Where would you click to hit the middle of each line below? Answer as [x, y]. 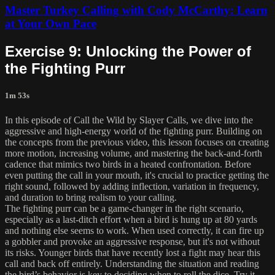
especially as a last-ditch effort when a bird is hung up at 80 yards [131, 219]
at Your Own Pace [51, 24]
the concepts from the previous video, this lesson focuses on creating [137, 142]
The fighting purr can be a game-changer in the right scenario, [124, 208]
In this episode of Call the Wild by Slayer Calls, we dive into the [129, 120]
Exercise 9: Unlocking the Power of [128, 52]
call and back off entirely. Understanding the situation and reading [132, 263]
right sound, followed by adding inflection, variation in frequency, [132, 186]
